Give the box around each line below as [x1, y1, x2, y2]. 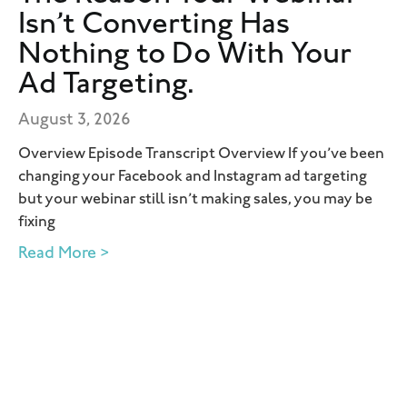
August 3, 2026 [18, 113, 131, 128]
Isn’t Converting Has [18, 13, 290, 39]
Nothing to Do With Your [18, 43, 352, 69]
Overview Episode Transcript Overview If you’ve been [18, 148, 384, 162]
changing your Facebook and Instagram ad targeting [18, 171, 367, 184]
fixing [18, 216, 55, 230]
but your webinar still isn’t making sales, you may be [18, 194, 372, 207]
